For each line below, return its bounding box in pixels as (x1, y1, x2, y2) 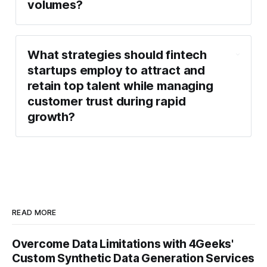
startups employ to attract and (27, 63, 205, 78)
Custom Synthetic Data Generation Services (12, 251, 255, 265)
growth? (27, 110, 75, 125)
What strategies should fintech (27, 48, 207, 63)
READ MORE (12, 207, 57, 217)
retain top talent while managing (27, 79, 213, 94)
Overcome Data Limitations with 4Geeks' (12, 237, 234, 251)
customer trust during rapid (27, 94, 186, 109)
